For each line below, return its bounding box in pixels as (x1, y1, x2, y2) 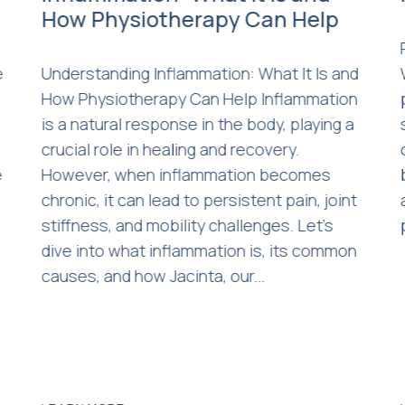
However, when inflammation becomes (41, 163, 331, 185)
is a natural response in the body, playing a (41, 112, 354, 135)
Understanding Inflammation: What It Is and (41, 61, 359, 84)
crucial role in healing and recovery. (41, 137, 299, 160)
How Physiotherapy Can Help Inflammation (41, 87, 358, 109)
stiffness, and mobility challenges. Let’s (41, 213, 334, 236)
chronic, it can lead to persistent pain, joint (41, 188, 357, 211)
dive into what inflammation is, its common (41, 239, 357, 261)
